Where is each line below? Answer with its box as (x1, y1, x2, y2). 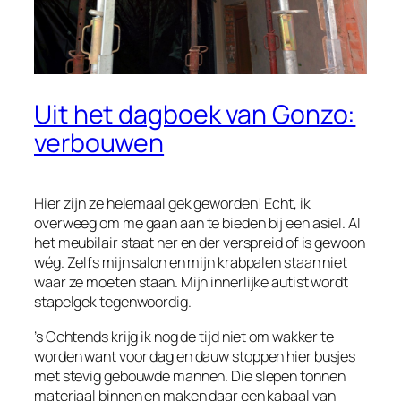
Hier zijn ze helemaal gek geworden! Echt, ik (34, 193, 311, 214)
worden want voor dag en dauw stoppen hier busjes (34, 346, 356, 366)
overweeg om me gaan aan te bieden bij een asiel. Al (34, 213, 361, 234)
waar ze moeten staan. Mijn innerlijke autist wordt (34, 272, 348, 293)
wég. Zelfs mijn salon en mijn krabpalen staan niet (34, 252, 347, 273)
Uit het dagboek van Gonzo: (34, 97, 356, 132)
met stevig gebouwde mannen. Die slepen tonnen (34, 365, 346, 386)
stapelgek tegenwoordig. (34, 292, 192, 312)
